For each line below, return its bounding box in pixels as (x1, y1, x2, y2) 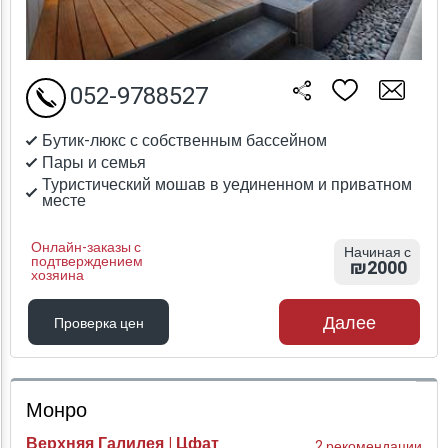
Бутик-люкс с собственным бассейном (42, 129, 327, 154)
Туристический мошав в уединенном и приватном (42, 173, 412, 198)
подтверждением (31, 251, 143, 273)
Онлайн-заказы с (31, 237, 141, 259)
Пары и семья (42, 151, 146, 176)
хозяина (31, 265, 84, 287)
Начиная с (343, 242, 411, 264)
